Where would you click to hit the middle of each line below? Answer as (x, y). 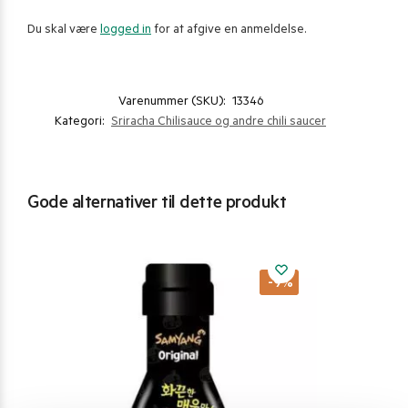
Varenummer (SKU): (173, 103)
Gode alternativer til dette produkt (157, 205)
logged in (126, 31)
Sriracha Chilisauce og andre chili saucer (219, 123)
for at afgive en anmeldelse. (229, 31)
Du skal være (64, 31)
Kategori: (81, 123)
